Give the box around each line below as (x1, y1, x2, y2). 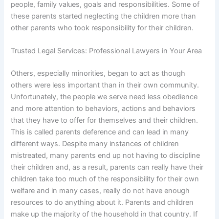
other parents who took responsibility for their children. (11, 23, 194, 32)
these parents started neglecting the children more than (11, 11, 197, 21)
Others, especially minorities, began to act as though (11, 69, 186, 78)
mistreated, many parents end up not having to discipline (11, 151, 200, 160)
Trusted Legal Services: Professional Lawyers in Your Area (11, 46, 202, 56)
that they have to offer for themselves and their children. (11, 116, 198, 125)
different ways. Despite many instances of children (11, 139, 179, 149)
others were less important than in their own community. (11, 81, 199, 90)
